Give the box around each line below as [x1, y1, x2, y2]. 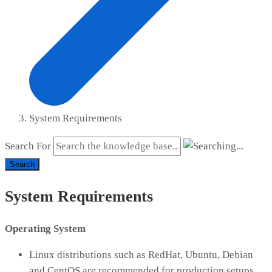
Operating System [5, 223, 86, 235]
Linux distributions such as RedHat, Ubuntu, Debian [29, 249, 253, 261]
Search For [5, 140, 51, 152]
